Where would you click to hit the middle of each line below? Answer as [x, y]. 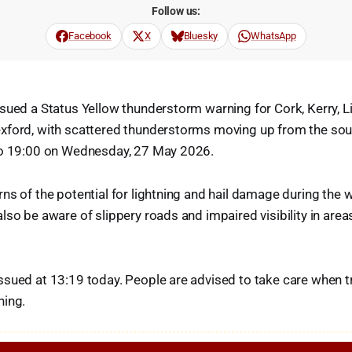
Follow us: [176, 11]
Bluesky [201, 35]
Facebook [90, 35]
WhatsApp [273, 35]
